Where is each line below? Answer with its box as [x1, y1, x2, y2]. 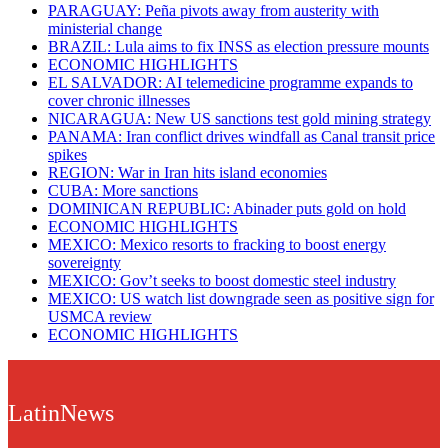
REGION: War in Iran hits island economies [48, 163, 327, 181]
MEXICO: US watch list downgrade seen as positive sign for [48, 289, 434, 307]
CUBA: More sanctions [48, 181, 198, 199]
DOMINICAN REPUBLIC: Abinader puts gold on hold [48, 199, 406, 217]
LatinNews [8, 399, 114, 426]
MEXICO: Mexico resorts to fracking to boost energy [48, 235, 386, 253]
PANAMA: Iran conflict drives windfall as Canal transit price [48, 127, 435, 145]
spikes [48, 145, 87, 163]
